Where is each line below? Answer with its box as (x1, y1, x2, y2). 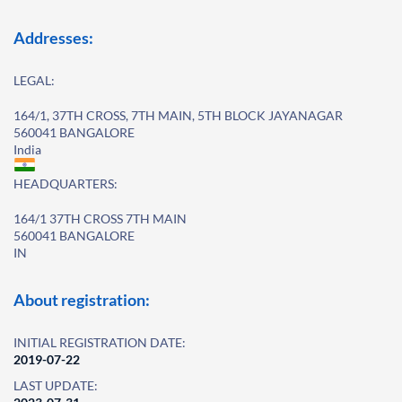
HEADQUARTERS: (13, 176, 118, 191)
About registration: (13, 290, 150, 310)
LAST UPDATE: (13, 378, 98, 393)
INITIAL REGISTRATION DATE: (13, 335, 186, 350)
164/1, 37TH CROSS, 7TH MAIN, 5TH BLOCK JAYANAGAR (13, 108, 343, 123)
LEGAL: (13, 73, 55, 88)
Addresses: (13, 28, 93, 48)
